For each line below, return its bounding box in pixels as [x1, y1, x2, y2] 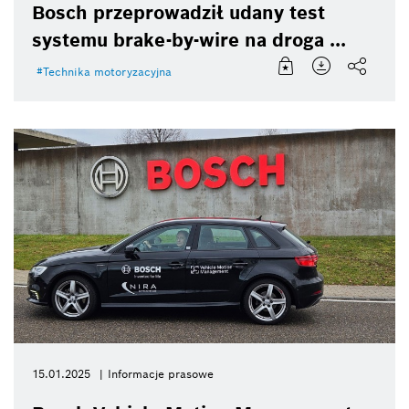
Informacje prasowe [108, 367, 214, 382]
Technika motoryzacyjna [43, 64, 172, 79]
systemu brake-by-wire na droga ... [32, 27, 346, 52]
